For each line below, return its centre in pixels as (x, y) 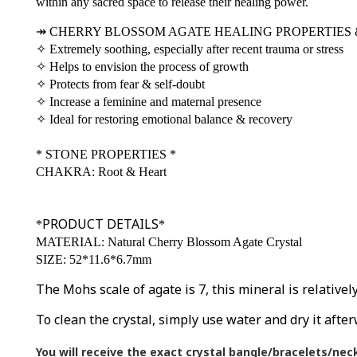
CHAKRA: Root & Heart (101, 172)
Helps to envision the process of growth (147, 67)
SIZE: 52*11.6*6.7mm (94, 259)
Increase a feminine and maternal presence (154, 102)
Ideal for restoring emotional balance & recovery (169, 119)
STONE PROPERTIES (106, 154)
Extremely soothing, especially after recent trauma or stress (195, 49)
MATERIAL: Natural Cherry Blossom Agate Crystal (169, 242)
